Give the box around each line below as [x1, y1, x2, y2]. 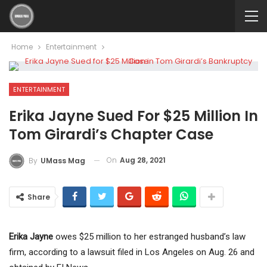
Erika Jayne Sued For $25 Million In [9, 106, 258, 126]
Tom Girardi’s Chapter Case [9, 125, 213, 144]
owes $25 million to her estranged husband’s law [53, 231, 246, 242]
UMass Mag [41, 155, 85, 166]
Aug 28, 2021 [120, 155, 166, 165]
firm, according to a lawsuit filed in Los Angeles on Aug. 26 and [9, 246, 254, 257]
